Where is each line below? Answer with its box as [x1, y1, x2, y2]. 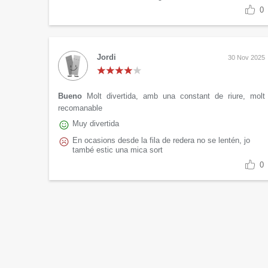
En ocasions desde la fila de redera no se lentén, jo [72, 136, 250, 145]
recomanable [58, 103, 102, 113]
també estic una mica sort [72, 145, 163, 155]
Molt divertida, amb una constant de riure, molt [87, 92, 265, 101]
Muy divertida [72, 119, 119, 129]
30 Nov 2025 [228, 54, 265, 62]
